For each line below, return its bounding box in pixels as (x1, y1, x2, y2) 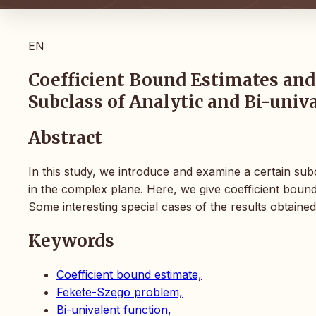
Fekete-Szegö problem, (56, 284, 183, 299)
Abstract (28, 127, 102, 150)
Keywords (28, 229, 114, 252)
